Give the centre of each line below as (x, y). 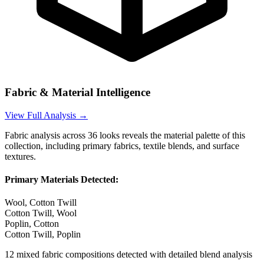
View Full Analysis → (46, 115)
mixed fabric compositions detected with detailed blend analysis (134, 255)
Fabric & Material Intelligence (77, 92)
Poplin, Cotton (32, 224)
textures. (20, 156)
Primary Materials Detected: (62, 179)
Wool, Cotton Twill (41, 203)
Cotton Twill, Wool (41, 213)
